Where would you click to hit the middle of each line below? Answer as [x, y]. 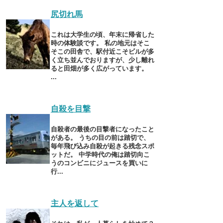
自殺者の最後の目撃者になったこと [103, 129]
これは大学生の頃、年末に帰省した [103, 34]
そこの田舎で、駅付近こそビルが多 [103, 51]
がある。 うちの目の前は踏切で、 [100, 137]
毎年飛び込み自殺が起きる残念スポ [103, 146]
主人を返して [75, 203]
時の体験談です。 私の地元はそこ [100, 43]
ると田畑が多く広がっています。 [99, 68]
